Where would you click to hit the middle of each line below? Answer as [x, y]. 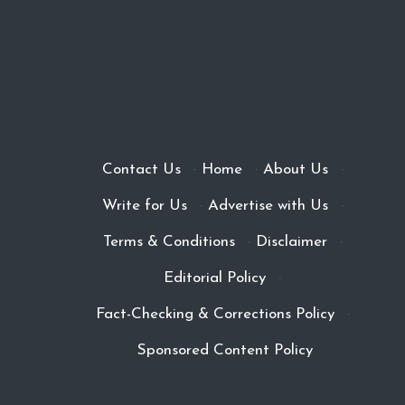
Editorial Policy [215, 278]
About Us [295, 170]
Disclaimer [291, 242]
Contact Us [141, 170]
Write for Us [144, 206]
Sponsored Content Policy [226, 350]
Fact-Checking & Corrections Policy [215, 314]
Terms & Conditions [169, 242]
